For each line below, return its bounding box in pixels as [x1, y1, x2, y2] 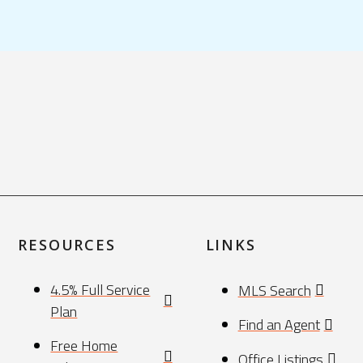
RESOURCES [18, 235, 116, 255]
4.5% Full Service [50, 279, 151, 301]
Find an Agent [237, 314, 320, 336]
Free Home [50, 334, 118, 357]
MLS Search [237, 279, 311, 301]
